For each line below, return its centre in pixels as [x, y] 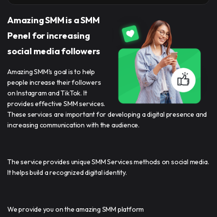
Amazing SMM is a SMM [54, 20]
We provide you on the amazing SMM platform [76, 209]
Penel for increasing [49, 35]
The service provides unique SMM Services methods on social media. [108, 162]
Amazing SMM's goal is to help [51, 71]
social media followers [54, 51]
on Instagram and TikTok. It [47, 93]
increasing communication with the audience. [73, 125]
